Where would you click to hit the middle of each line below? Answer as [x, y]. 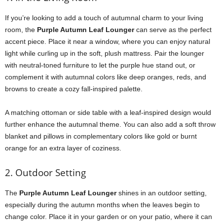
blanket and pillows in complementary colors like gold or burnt [101, 136]
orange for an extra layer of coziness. [63, 148]
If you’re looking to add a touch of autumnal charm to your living [104, 18]
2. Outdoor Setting [45, 173]
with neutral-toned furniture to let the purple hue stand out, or [100, 65]
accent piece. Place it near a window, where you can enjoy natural [108, 41]
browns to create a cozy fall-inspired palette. [74, 89]
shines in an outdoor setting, [162, 193]
